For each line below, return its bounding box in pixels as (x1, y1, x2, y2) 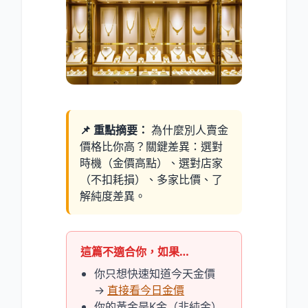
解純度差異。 (80, 188, 146, 203)
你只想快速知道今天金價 (94, 265, 215, 281)
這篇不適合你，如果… (80, 243, 189, 259)
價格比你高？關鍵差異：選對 (80, 138, 223, 154)
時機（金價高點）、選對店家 (80, 155, 223, 170)
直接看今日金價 (107, 282, 184, 298)
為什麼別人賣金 (148, 122, 228, 137)
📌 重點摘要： (80, 122, 148, 137)
